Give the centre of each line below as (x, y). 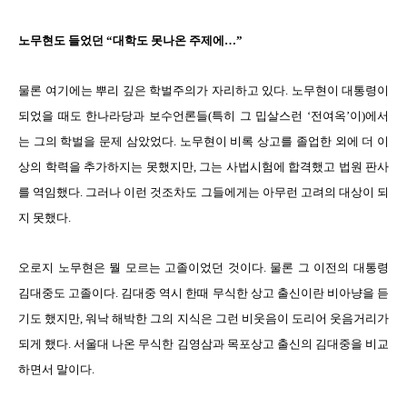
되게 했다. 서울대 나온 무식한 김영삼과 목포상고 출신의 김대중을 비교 (203, 344)
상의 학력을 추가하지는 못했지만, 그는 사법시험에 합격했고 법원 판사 (203, 167)
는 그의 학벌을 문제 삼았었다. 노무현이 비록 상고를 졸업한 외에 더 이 (203, 141)
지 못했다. (45, 218)
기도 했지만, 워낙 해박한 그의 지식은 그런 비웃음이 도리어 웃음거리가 (203, 318)
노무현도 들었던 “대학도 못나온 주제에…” (130, 40)
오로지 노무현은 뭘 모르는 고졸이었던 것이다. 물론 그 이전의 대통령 (203, 268)
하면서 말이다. (59, 369)
